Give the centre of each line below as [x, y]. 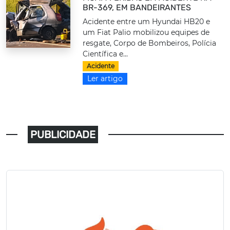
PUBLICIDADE [63, 134]
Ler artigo [105, 78]
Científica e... [106, 54]
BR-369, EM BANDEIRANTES [137, 8]
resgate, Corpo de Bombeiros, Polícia [150, 43]
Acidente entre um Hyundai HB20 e [147, 22]
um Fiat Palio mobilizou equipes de [146, 33]
